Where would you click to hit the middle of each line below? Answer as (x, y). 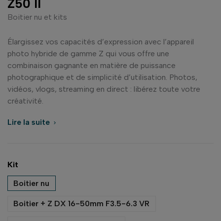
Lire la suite (30, 122)
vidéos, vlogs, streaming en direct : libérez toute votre (104, 89)
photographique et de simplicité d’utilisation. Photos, (102, 77)
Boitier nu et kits (37, 17)
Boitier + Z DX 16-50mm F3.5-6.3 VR (82, 204)
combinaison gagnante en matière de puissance (92, 65)
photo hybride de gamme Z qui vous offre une (88, 53)
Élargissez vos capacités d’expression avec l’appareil (101, 41)
